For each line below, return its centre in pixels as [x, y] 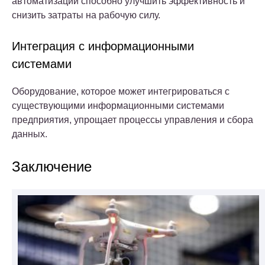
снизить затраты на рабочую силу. [86, 15]
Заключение [52, 167]
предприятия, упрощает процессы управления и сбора [132, 120]
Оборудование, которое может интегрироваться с [121, 92]
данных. [30, 134]
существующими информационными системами [118, 106]
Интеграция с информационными [103, 46]
